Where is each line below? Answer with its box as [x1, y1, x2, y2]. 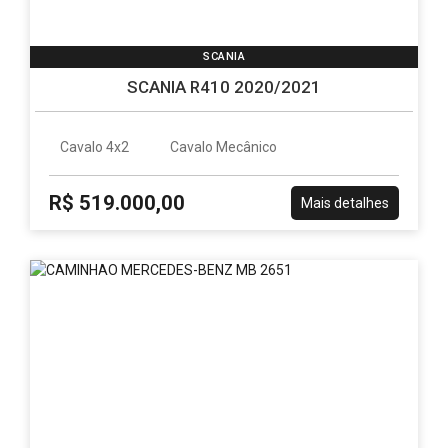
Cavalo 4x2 [60, 138, 130, 155]
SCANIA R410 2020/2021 [127, 76, 321, 97]
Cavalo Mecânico [170, 138, 278, 155]
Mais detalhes [300, 194, 389, 211]
